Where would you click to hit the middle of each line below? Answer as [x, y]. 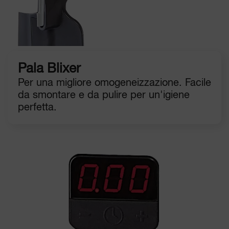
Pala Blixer [49, 69]
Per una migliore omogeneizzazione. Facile [114, 83]
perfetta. [37, 107]
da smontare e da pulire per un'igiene [104, 95]
